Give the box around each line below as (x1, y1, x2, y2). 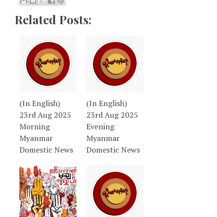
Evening (86, 121, 114, 132)
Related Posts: (15, 12, 92, 28)
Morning (19, 121, 50, 132)
